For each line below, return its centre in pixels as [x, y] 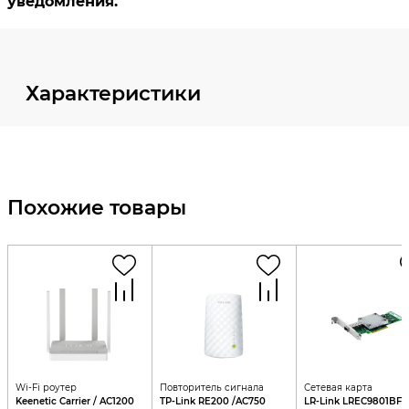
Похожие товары [97, 208]
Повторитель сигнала [211, 388]
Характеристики [113, 94]
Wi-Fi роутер [46, 388]
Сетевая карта [338, 388]
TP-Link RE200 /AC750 [248, 401]
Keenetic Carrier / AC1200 [75, 401]
